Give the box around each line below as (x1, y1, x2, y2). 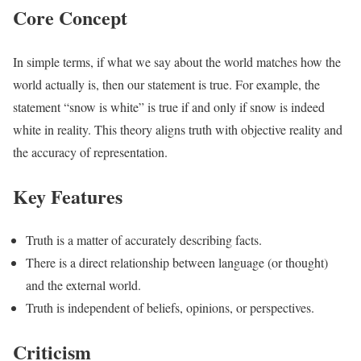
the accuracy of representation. (13, 143, 168, 160)
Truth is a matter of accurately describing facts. (26, 231, 262, 249)
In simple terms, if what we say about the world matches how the (13, 52, 341, 70)
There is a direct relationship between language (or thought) (26, 254, 328, 272)
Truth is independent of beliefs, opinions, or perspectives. (26, 299, 314, 317)
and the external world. (26, 276, 141, 294)
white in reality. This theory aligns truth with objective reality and (13, 120, 342, 138)
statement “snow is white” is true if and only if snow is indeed (13, 98, 325, 115)
